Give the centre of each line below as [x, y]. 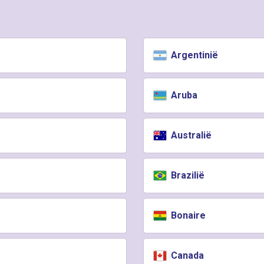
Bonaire [187, 215]
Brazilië [187, 175]
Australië [190, 135]
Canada [187, 255]
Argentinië [194, 55]
